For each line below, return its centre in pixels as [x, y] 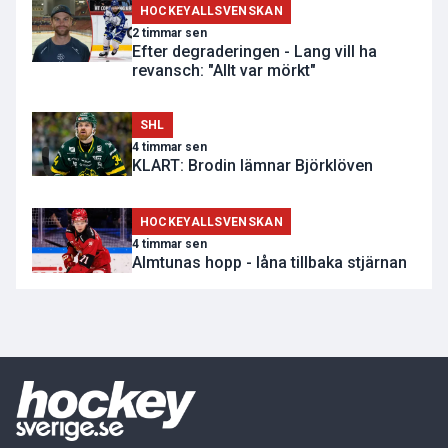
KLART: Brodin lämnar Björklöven [252, 166]
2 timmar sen [169, 33]
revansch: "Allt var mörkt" [224, 71]
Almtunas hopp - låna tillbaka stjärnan [269, 262]
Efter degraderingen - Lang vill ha [254, 52]
